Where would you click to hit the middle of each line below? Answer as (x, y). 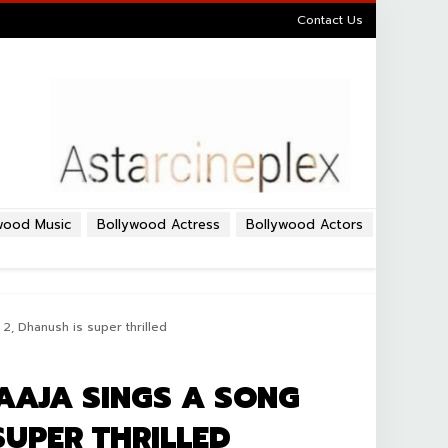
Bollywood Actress (158, 224)
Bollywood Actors (304, 224)
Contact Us (330, 20)
